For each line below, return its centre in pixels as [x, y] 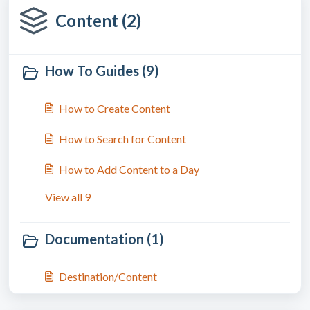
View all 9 [68, 197]
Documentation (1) [104, 239]
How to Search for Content [122, 139]
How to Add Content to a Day [129, 169]
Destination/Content [108, 276]
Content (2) [98, 20]
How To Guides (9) [102, 71]
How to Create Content [115, 108]
